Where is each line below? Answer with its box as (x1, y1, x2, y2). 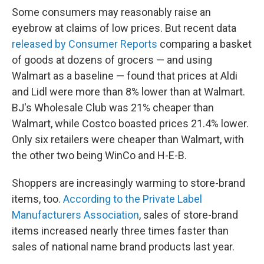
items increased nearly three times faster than (12, 225, 229, 237)
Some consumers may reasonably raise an (12, 6, 211, 19)
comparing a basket (157, 38, 252, 51)
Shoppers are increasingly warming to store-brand (12, 177, 245, 190)
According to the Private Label (63, 193, 202, 206)
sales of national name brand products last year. (12, 240, 235, 253)
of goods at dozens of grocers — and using (12, 54, 212, 67)
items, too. (12, 193, 63, 206)
